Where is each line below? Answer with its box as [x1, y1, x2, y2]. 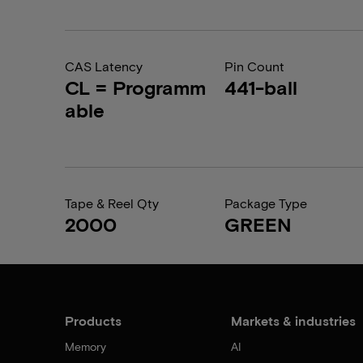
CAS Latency [65, 58, 143, 74]
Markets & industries [230, 313, 356, 328]
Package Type [224, 195, 308, 211]
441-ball [224, 75, 298, 99]
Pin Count [224, 58, 285, 74]
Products [65, 313, 122, 328]
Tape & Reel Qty [65, 195, 159, 211]
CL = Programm [65, 75, 206, 99]
